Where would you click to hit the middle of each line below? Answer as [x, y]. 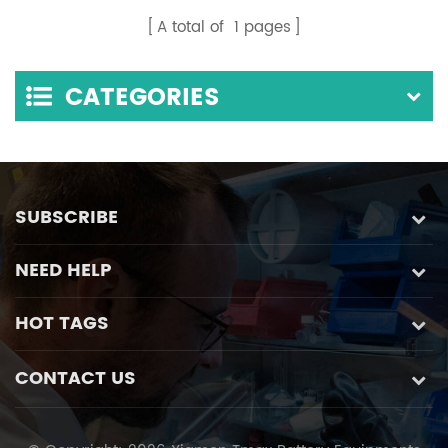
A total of [193, 27]
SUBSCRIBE [66, 217]
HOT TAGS [62, 323]
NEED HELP [63, 270]
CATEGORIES [142, 97]
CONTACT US [75, 378]
